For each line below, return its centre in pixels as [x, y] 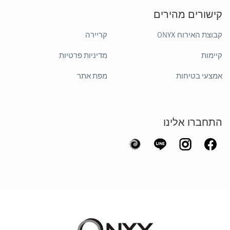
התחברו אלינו [193, 122]
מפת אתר [92, 76]
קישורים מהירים [188, 14]
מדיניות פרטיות [83, 55]
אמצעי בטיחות [199, 76]
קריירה [96, 35]
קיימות [212, 55]
